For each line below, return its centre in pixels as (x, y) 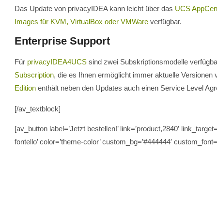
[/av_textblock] (38, 108)
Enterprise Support (62, 41)
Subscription (34, 75)
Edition (25, 88)
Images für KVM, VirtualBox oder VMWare (81, 21)
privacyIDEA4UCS (57, 62)
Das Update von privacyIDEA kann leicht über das (95, 8)
